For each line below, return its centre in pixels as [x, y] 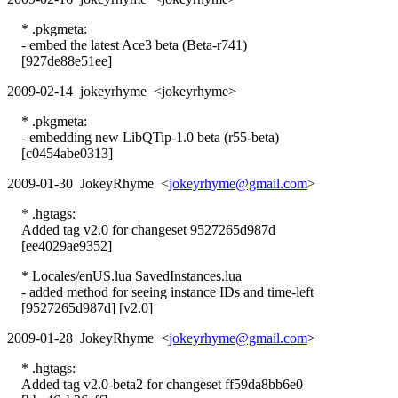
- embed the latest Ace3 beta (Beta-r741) [127, 44]
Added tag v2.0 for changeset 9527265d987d [141, 229]
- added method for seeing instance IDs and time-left [160, 291]
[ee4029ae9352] [60, 245]
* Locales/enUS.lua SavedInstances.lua [124, 275]
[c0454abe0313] [60, 153]
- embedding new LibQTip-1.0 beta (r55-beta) [143, 137]
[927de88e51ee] [60, 60]
